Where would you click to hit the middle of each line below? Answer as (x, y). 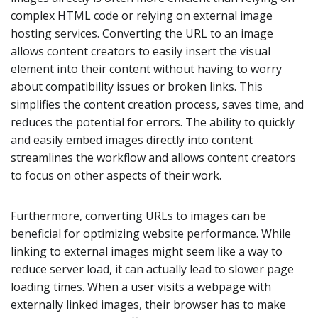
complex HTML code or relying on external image (142, 15)
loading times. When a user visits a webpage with (141, 286)
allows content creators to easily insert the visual (141, 51)
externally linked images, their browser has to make (148, 304)
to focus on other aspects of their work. (116, 175)
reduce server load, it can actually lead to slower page (152, 269)
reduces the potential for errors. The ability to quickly (153, 122)
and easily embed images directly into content (132, 139)
